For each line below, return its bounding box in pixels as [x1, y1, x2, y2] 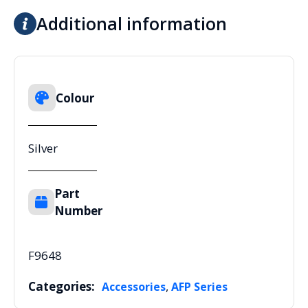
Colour [56, 89, 94, 106]
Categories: [28, 278, 95, 295]
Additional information [36, 12, 227, 36]
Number [54, 203, 102, 219]
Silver [28, 140, 58, 157]
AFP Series [171, 279, 228, 295]
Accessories [102, 279, 166, 295]
